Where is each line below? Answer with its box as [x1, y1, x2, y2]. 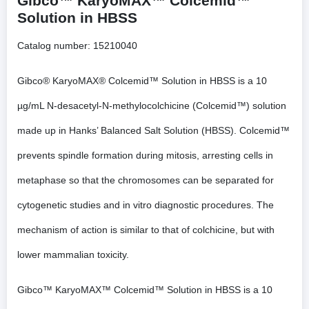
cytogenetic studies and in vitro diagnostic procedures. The [17, 199, 274, 210]
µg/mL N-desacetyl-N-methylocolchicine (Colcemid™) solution [17, 99, 286, 111]
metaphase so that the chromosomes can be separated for [17, 174, 274, 186]
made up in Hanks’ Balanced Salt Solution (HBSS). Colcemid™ [17, 124, 290, 136]
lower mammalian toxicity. [17, 248, 129, 260]
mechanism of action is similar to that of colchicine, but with [17, 223, 275, 235]
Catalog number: [17, 39, 90, 51]
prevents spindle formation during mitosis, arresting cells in [17, 149, 273, 161]
